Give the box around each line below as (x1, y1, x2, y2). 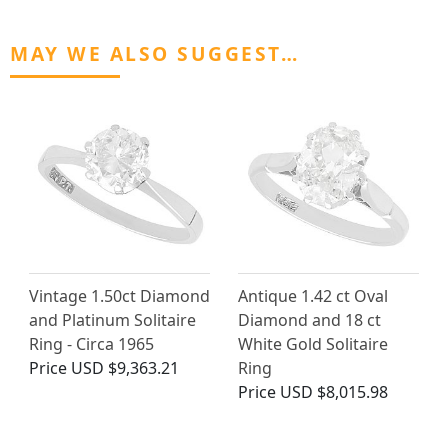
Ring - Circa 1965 (29, 333, 154, 356)
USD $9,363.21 (71, 357, 179, 380)
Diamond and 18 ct (238, 309, 381, 332)
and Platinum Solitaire (29, 309, 196, 332)
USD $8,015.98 (280, 381, 388, 404)
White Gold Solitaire (238, 333, 388, 356)
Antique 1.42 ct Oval (238, 285, 388, 308)
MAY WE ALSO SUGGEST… (10, 40, 299, 68)
